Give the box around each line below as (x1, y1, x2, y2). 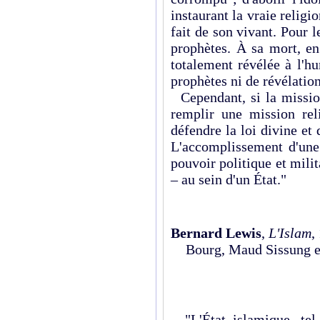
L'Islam (269, 225, 311, 241)
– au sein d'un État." (171, 171, 286, 187)
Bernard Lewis (171, 225, 261, 241)
